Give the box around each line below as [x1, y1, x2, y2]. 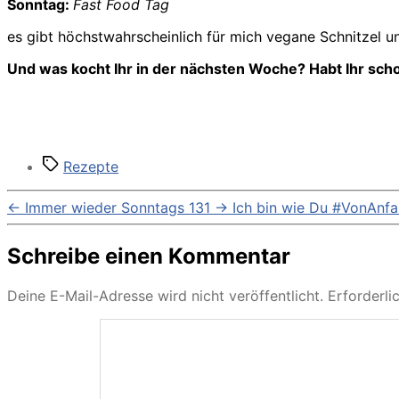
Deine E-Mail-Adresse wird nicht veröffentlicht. [7, 287, 323, 305]
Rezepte [63, 158, 118, 176]
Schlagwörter [42, 155, 133, 174]
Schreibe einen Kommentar [7, 243, 290, 270]
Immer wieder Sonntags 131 [25, 199, 210, 217]
